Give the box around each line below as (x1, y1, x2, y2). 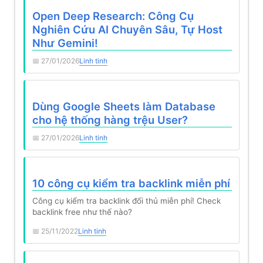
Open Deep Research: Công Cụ (32, 9, 194, 23)
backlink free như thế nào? (32, 207, 132, 217)
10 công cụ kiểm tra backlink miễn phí (32, 177, 230, 190)
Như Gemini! (32, 36, 98, 50)
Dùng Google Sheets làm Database (32, 100, 215, 113)
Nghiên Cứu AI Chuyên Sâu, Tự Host (32, 23, 222, 36)
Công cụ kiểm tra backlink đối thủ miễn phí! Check (32, 195, 221, 205)
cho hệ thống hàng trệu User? (32, 113, 188, 127)
